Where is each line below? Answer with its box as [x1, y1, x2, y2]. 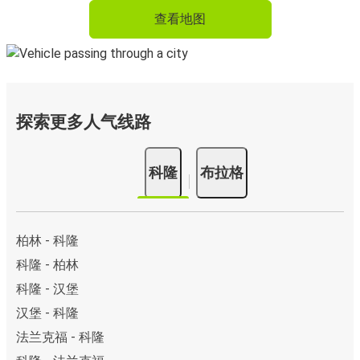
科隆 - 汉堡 [16, 281, 79, 297]
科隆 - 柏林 [16, 257, 79, 273]
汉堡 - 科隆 [16, 305, 79, 321]
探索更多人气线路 [16, 112, 151, 133]
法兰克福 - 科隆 [16, 329, 104, 346]
